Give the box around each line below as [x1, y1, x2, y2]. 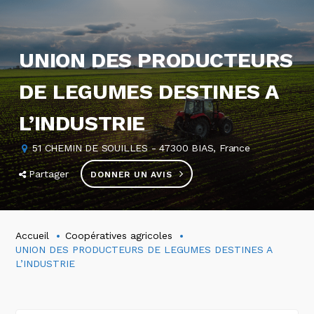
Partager [29, 168, 69, 179]
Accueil [15, 229, 50, 241]
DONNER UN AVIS [90, 170, 172, 179]
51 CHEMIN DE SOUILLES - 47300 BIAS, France [32, 142, 250, 153]
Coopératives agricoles [65, 229, 173, 241]
